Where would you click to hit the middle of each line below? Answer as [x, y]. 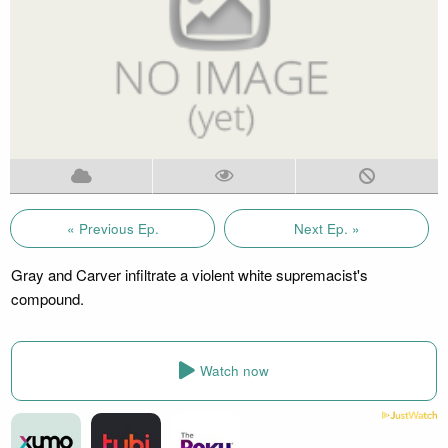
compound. [47, 298]
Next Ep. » [326, 228]
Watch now [234, 371]
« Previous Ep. [112, 228]
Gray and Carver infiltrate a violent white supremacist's [189, 274]
